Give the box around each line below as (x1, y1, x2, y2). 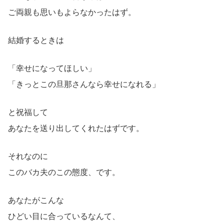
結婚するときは (8, 35, 64, 44)
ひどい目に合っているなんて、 (8, 211, 120, 220)
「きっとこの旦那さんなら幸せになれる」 (8, 79, 160, 88)
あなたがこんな (8, 195, 64, 204)
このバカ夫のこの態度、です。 (8, 167, 120, 176)
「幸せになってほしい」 (8, 63, 96, 72)
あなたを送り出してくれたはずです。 (8, 123, 144, 132)
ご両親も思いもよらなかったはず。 (8, 7, 136, 16)
